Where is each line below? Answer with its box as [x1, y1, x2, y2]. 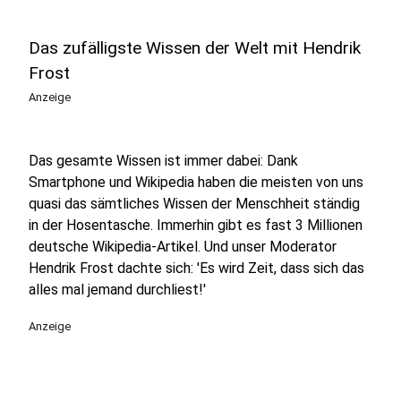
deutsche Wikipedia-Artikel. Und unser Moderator [29, 237, 337, 255]
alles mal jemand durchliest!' [29, 280, 206, 298]
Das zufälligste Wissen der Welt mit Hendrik [29, 37, 361, 58]
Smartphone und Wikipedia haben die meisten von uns [29, 173, 363, 191]
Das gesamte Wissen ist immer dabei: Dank [29, 151, 298, 169]
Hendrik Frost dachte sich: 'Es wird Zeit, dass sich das [29, 259, 364, 277]
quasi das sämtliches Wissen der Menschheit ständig [29, 194, 360, 212]
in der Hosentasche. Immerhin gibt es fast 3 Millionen [29, 216, 363, 234]
